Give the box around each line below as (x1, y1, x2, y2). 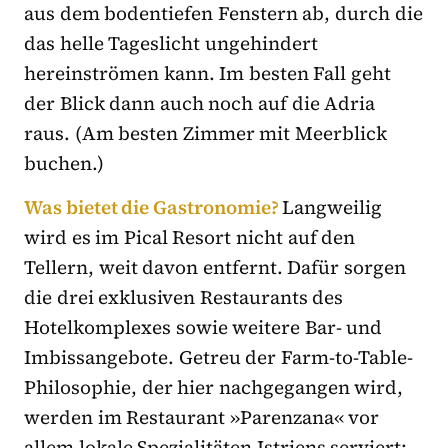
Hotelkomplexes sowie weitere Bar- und (24, 314, 383, 341)
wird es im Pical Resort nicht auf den (24, 224, 356, 251)
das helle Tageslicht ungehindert (24, 30, 318, 57)
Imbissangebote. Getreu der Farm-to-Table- (24, 344, 413, 371)
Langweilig (282, 194, 383, 221)
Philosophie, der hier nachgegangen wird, (24, 374, 404, 401)
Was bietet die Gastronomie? (24, 194, 283, 221)
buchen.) (24, 150, 104, 177)
